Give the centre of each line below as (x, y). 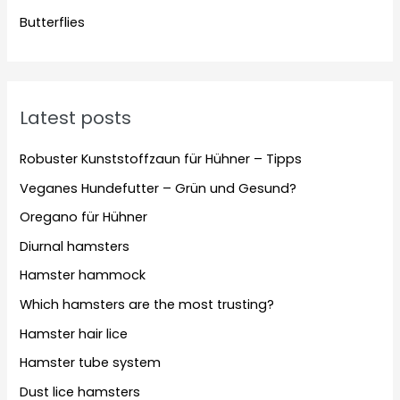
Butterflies (53, 22)
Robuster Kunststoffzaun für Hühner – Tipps (161, 158)
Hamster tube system (91, 363)
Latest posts (76, 117)
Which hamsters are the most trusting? (147, 305)
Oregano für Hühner (84, 217)
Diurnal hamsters (75, 246)
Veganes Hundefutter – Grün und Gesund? (158, 188)
